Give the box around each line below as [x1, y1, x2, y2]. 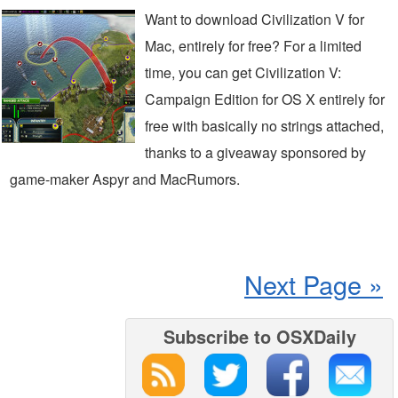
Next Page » [244, 266, 383, 302]
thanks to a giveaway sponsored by [145, 142, 366, 163]
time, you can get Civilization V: [145, 62, 341, 83]
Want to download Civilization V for [145, 9, 364, 29]
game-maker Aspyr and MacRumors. [10, 169, 240, 189]
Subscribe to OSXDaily [163, 323, 356, 349]
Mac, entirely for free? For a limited [145, 36, 362, 56]
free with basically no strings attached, [145, 115, 384, 136]
